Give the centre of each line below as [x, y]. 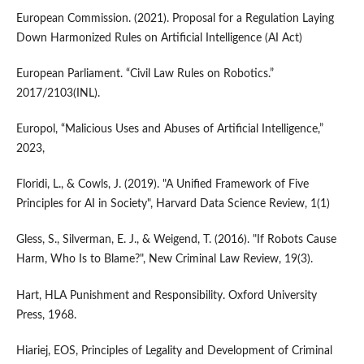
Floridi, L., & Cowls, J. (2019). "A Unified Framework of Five [162, 185]
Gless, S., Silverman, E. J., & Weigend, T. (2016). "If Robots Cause [176, 240]
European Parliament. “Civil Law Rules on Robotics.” [145, 74]
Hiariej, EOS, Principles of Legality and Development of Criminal [174, 351]
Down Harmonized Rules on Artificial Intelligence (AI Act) [159, 39]
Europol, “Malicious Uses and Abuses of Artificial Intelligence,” [169, 130]
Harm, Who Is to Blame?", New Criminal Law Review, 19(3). [164, 260]
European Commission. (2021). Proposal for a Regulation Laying [175, 19]
